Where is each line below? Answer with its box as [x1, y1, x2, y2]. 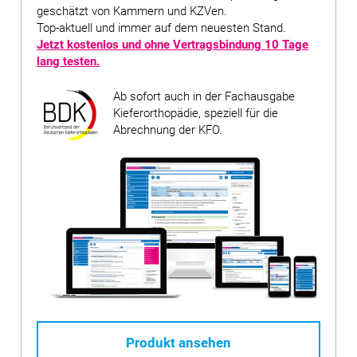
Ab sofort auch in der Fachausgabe [113, 88, 295, 104]
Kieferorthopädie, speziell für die [113, 105, 278, 120]
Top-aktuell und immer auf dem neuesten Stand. [37, 20, 286, 35]
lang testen [37, 53, 96, 69]
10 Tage [265, 37, 308, 52]
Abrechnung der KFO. [113, 122, 222, 137]
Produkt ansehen [126, 335, 231, 351]
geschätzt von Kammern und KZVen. [37, 3, 227, 18]
